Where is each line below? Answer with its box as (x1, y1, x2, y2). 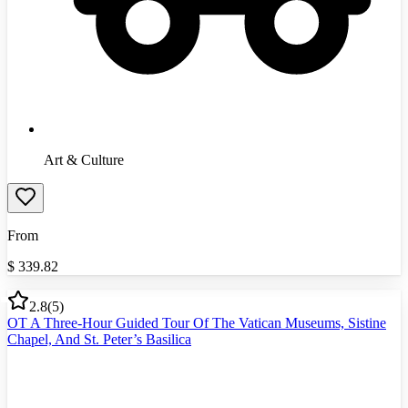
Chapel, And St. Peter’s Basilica (7, 331, 191, 347)
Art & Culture (44, 151, 124, 168)
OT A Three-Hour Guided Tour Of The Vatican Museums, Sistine (7, 314, 386, 331)
